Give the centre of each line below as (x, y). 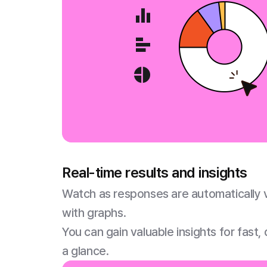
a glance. (86, 251)
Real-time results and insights (155, 173)
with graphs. (94, 213)
